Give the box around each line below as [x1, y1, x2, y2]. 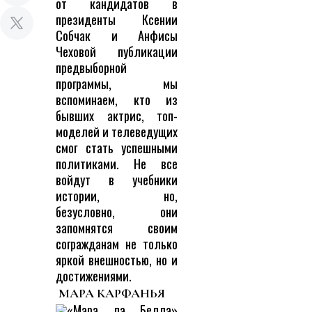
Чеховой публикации [56, 42, 178, 61]
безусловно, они [56, 202, 178, 221]
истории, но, [56, 186, 178, 205]
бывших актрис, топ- [56, 106, 178, 125]
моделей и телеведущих [56, 122, 178, 141]
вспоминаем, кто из [56, 90, 178, 109]
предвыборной [56, 58, 127, 77]
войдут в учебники [56, 170, 178, 189]
